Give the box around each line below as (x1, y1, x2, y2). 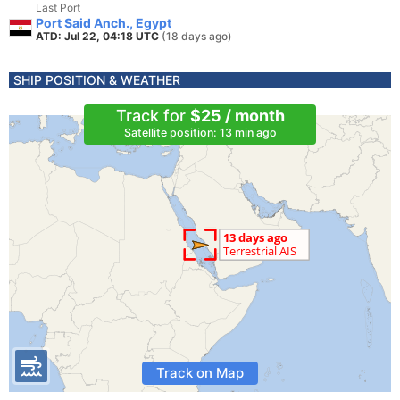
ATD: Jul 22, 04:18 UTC (36, 29, 162, 43)
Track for (115, 106, 190, 125)
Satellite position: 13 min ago (123, 126, 277, 139)
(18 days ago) (162, 29, 232, 43)
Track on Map (156, 364, 244, 381)
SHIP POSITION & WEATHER (13, 72, 180, 87)
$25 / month (189, 106, 285, 125)
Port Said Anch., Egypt (36, 15, 171, 30)
